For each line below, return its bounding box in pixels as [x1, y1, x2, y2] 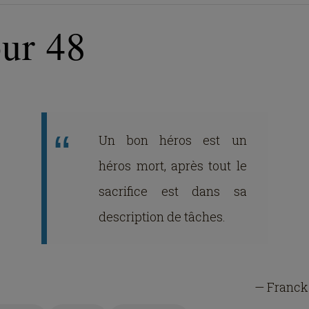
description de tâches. [99, 208, 226, 225]
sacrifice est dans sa [99, 182, 247, 199]
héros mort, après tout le [99, 157, 247, 174]
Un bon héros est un [99, 131, 247, 148]
